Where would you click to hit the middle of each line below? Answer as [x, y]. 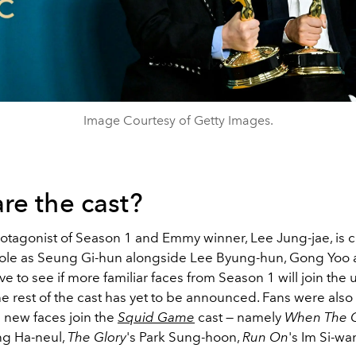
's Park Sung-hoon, [184, 337]
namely [261, 317]
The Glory [97, 337]
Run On [265, 337]
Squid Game [156, 317]
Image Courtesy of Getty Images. [178, 120]
